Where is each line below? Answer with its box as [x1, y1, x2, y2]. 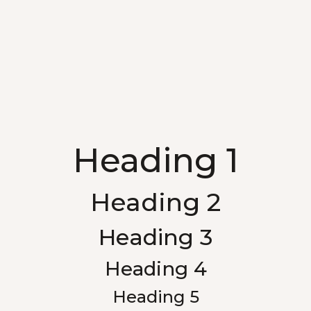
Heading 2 [90, 187, 221, 218]
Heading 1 [72, 140, 239, 181]
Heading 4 [104, 257, 207, 281]
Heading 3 [99, 224, 212, 251]
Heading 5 [112, 287, 199, 308]
